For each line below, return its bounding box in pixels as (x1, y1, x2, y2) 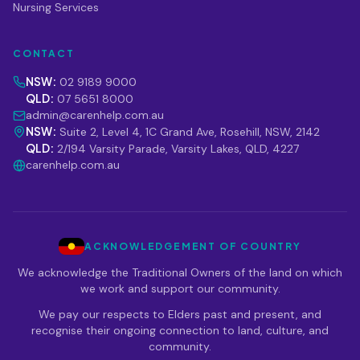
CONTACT (13, 47, 75, 59)
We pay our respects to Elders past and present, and (39, 307, 321, 322)
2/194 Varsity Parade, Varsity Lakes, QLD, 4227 (54, 141, 299, 156)
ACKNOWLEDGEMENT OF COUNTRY (84, 239, 301, 252)
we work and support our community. (80, 281, 280, 297)
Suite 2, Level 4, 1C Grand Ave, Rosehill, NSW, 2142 (56, 125, 320, 139)
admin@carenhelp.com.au (26, 108, 164, 122)
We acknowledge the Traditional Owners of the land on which (18, 265, 342, 280)
